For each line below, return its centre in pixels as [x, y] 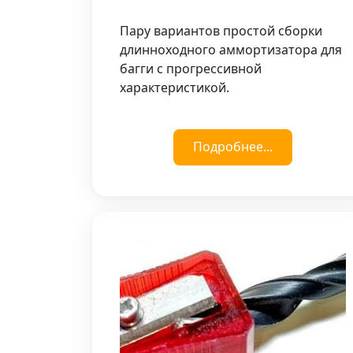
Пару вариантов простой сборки [221, 30]
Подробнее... [232, 146]
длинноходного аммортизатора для [231, 49]
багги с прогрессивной [191, 68]
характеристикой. [175, 87]
